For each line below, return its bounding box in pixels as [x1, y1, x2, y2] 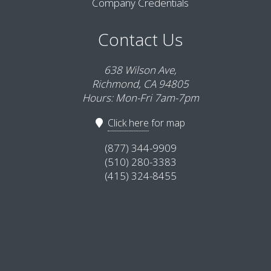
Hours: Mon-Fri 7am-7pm [82, 90, 199, 105]
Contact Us [98, 27, 183, 51]
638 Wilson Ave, [104, 62, 177, 77]
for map [149, 116, 185, 129]
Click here [108, 116, 149, 129]
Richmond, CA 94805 [92, 76, 189, 91]
